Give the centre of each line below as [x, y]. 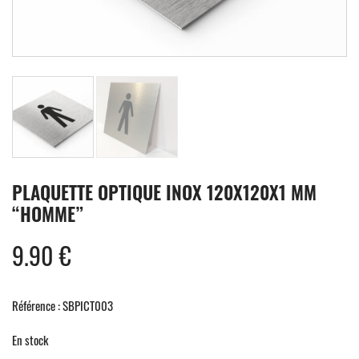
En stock [30, 339]
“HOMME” [48, 214]
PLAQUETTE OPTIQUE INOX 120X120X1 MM [164, 192]
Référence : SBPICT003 [63, 305]
